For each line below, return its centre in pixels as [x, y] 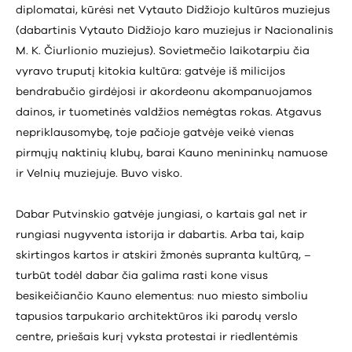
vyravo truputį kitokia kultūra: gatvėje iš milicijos [150, 71]
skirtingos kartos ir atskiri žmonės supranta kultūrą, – [163, 255]
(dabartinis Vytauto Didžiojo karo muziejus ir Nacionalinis [174, 30]
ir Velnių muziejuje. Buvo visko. [101, 173]
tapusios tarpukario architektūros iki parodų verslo [157, 316]
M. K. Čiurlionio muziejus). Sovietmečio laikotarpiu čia [163, 51]
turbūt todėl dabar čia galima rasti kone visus [142, 275]
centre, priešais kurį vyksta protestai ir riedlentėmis [157, 337]
